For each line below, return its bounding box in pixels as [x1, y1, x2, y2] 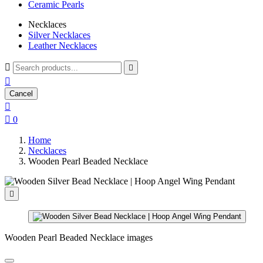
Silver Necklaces [28, 30, 90, 40]
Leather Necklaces [28, 41, 97, 50]
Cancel [9, 89, 33, 98]
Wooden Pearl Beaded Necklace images [5, 232, 153, 242]
